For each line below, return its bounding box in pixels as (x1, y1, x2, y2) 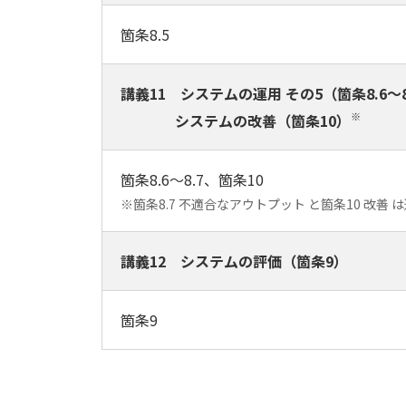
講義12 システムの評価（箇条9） (121, 250, 348, 272)
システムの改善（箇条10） (175, 110, 351, 131)
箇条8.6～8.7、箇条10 (121, 169, 264, 190)
